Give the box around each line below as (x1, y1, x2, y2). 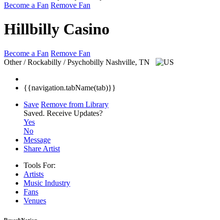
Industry (45, 178, 70, 187)
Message (24, 135, 51, 144)
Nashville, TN (106, 57, 152, 66)
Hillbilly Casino (4, 20, 110, 38)
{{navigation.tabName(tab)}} (24, 83, 116, 92)
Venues (24, 196, 46, 205)
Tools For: (24, 161, 55, 169)
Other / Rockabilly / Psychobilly (4, 57, 104, 66)
